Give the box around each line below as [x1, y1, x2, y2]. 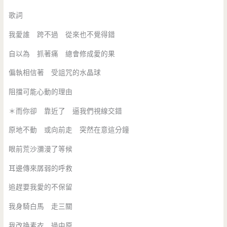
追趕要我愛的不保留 [9, 182, 73, 193]
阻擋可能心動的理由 [9, 87, 73, 97]
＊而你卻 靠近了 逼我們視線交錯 [9, 106, 123, 116]
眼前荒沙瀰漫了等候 [9, 144, 73, 154]
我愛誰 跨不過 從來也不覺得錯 [9, 29, 116, 40]
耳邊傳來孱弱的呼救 [9, 163, 73, 173]
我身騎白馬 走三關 [9, 201, 73, 211]
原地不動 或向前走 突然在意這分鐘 [9, 125, 130, 135]
